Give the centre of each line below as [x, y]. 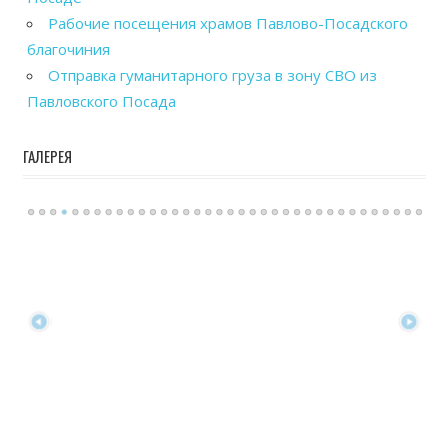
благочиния [68, 49]
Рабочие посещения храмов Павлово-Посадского [228, 23]
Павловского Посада [101, 101]
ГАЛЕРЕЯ [47, 155]
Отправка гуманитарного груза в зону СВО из [212, 75]
